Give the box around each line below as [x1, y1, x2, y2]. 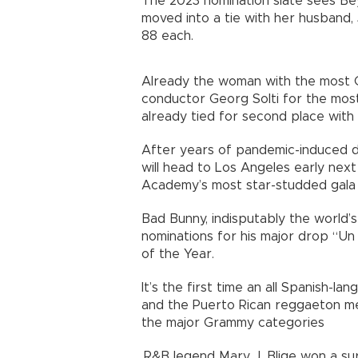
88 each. [141, 30, 193, 43]
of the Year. [141, 248, 214, 261]
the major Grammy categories [141, 316, 324, 330]
